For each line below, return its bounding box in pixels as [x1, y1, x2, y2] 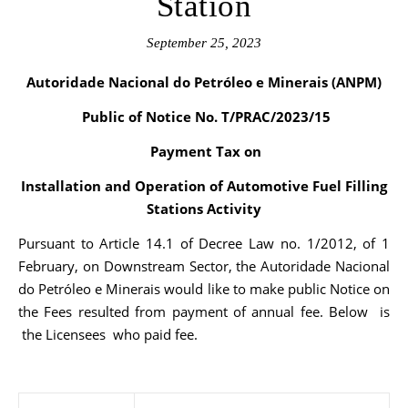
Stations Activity [147, 199, 261, 218]
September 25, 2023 [147, 36, 261, 50]
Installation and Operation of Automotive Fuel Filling [21, 177, 387, 195]
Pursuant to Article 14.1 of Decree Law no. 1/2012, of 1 [18, 234, 390, 252]
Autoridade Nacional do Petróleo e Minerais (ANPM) [36, 73, 382, 91]
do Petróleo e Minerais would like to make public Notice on [18, 280, 390, 298]
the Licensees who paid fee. [18, 325, 198, 343]
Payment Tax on [150, 142, 261, 160]
